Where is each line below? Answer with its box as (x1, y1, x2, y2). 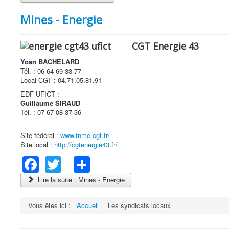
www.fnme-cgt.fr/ (60, 130, 110, 140)
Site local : (20, 139, 54, 149)
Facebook (39, 150, 111, 174)
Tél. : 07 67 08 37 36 (20, 107, 81, 117)
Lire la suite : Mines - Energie (36, 175, 125, 185)
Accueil (77, 200, 99, 211)
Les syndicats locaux (108, 200, 171, 211)
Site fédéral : (20, 130, 60, 140)
